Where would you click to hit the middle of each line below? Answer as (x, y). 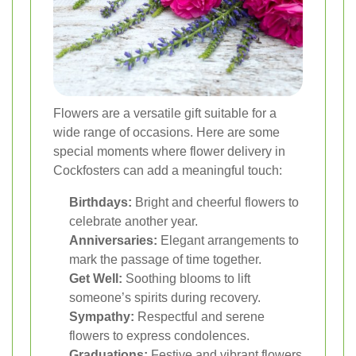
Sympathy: (102, 317)
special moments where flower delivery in (169, 152)
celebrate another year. (133, 222)
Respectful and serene (199, 317)
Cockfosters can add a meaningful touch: (168, 171)
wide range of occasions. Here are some (166, 133)
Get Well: (96, 279)
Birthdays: (101, 203)
